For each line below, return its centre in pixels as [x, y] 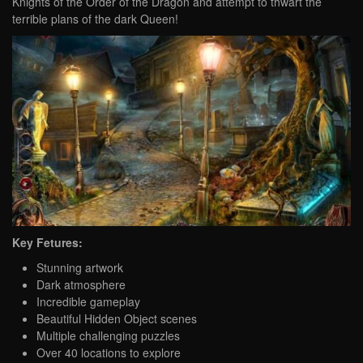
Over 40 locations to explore [109, 352]
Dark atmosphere [81, 284]
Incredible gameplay [88, 301]
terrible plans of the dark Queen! [95, 19]
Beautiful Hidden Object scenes [117, 318]
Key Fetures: [47, 242]
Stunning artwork [80, 267]
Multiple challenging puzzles [108, 335]
